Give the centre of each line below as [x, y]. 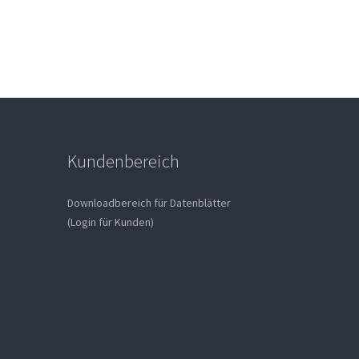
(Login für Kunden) [110, 222]
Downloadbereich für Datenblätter [149, 203]
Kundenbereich [123, 161]
